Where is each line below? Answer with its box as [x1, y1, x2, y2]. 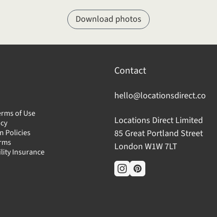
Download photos [76, 13, 141, 26]
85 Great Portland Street [114, 127, 203, 140]
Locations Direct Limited [114, 114, 203, 127]
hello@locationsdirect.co [114, 90, 206, 102]
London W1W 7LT [114, 140, 177, 153]
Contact [114, 64, 146, 78]
